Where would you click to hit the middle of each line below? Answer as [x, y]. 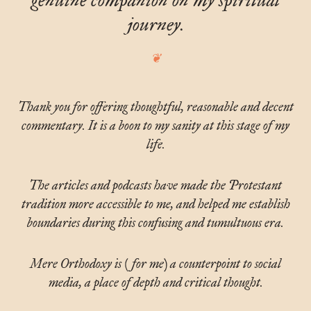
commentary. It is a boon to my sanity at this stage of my [155, 126]
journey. [155, 25]
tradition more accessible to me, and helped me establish [155, 204]
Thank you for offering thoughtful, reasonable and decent [155, 107]
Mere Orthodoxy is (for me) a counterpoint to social [155, 264]
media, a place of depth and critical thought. [155, 283]
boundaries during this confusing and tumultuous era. [155, 223]
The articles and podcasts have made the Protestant [155, 186]
